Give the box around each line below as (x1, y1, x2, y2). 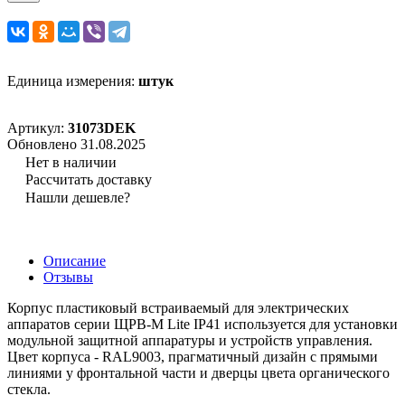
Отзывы (43, 268, 93, 285)
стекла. (7, 381, 51, 397)
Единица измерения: (7, 72, 138, 89)
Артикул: (7, 119, 68, 136)
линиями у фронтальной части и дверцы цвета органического (7, 364, 390, 381)
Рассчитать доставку (25, 171, 152, 187)
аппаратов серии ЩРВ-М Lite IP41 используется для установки (7, 316, 398, 332)
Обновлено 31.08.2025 (7, 136, 146, 152)
